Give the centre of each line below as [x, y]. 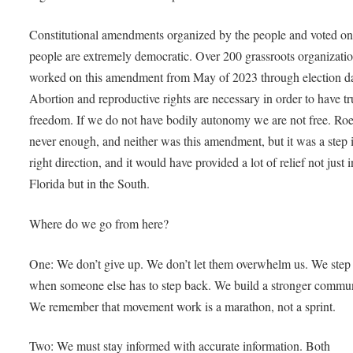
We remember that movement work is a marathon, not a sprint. [185, 306]
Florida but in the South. [90, 183]
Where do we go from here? [103, 223]
